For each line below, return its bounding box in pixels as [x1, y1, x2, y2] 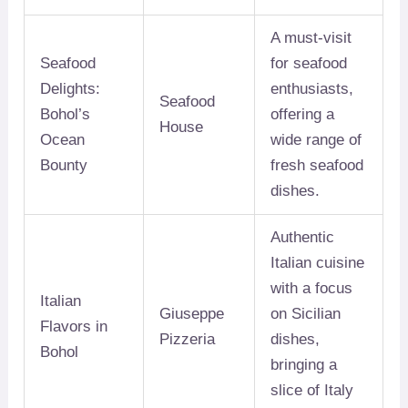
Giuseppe [159, 305, 225, 323]
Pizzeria [159, 331, 216, 349]
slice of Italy [270, 382, 354, 400]
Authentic [270, 229, 335, 247]
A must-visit [270, 29, 352, 47]
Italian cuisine [270, 254, 365, 272]
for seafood [270, 55, 348, 73]
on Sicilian [270, 305, 342, 323]
